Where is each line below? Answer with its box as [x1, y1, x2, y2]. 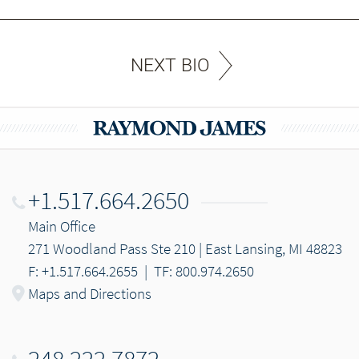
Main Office [28, 216, 95, 236]
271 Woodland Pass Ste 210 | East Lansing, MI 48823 [28, 239, 342, 258]
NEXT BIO [130, 54, 210, 76]
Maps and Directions [28, 284, 151, 303]
